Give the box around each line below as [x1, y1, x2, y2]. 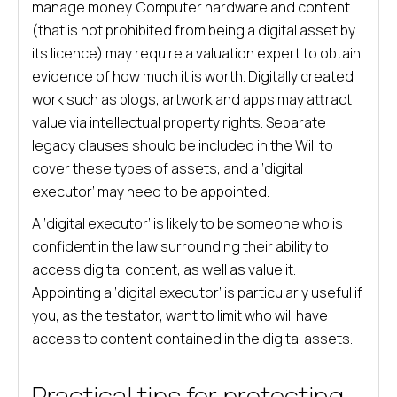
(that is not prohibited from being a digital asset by [32, 20, 355, 40]
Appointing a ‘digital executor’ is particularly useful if [32, 283, 362, 302]
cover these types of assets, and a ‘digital [32, 159, 303, 178]
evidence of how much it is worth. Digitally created [32, 66, 354, 86]
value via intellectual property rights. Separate [32, 113, 326, 132]
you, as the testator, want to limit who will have [32, 306, 328, 325]
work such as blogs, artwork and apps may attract [32, 90, 352, 109]
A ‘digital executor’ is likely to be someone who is [32, 214, 343, 233]
